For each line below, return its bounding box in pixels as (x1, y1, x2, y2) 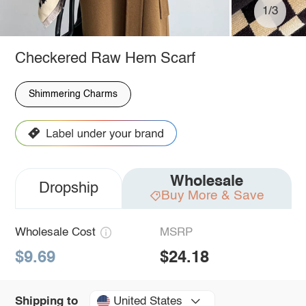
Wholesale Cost (14, 227, 96, 239)
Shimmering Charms (28, 89, 117, 99)
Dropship (38, 181, 98, 197)
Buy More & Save (161, 189, 264, 202)
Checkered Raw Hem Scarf (14, 51, 195, 66)
